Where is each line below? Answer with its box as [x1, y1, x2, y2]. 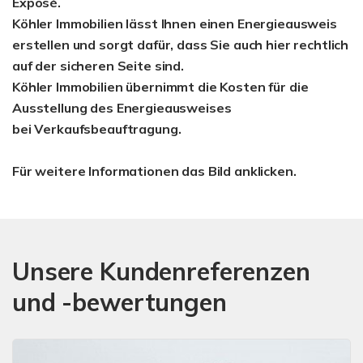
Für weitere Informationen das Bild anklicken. [12, 162, 297, 179]
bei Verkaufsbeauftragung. [12, 120, 181, 137]
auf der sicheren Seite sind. [12, 57, 184, 74]
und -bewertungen [12, 286, 227, 318]
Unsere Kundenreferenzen [12, 255, 310, 287]
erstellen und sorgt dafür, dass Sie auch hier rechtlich [12, 36, 349, 53]
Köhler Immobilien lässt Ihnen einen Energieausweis [12, 15, 337, 32]
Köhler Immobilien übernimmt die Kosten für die [12, 78, 309, 95]
